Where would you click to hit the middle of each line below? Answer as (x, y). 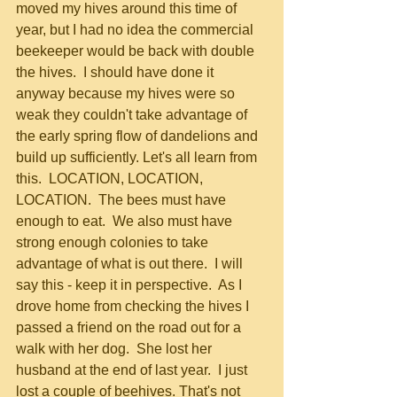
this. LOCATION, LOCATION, (111, 179)
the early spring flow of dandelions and (139, 136)
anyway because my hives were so (127, 93)
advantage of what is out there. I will (131, 264)
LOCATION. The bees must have (123, 200)
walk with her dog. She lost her (116, 349)
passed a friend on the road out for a (130, 327)
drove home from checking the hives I (134, 306)
